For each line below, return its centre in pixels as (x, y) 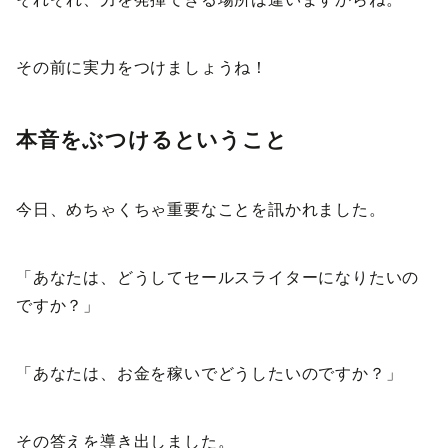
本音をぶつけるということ (152, 139)
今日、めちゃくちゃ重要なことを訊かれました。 (201, 210)
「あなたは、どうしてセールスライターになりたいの (218, 278)
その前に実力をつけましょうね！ (142, 68)
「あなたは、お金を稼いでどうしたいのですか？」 (209, 374)
